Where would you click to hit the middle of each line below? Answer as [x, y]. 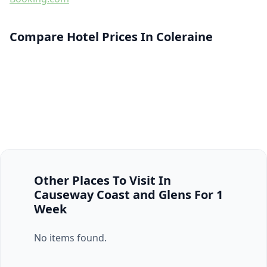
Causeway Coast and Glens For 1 [128, 195]
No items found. [70, 238]
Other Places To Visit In [103, 180]
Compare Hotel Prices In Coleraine [111, 37]
